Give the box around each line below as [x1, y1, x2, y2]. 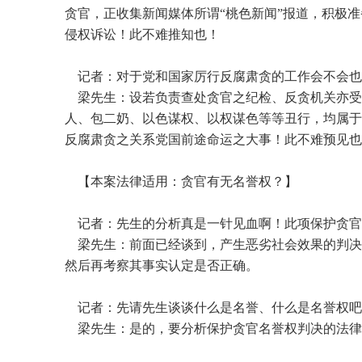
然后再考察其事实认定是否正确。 [65, 259, 259, 273]
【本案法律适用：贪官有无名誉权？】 [65, 175, 297, 189]
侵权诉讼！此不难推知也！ [65, 27, 220, 42]
